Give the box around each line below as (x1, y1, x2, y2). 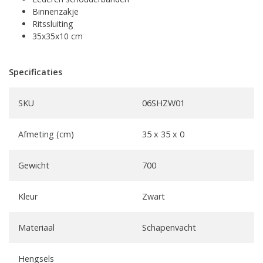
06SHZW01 (142, 97, 185, 109)
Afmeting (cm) (18, 128, 74, 140)
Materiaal (18, 221, 55, 233)
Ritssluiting (32, 18, 73, 29)
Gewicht (18, 159, 49, 171)
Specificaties (9, 66, 62, 77)
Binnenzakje (32, 5, 81, 17)
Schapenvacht (142, 221, 196, 233)
